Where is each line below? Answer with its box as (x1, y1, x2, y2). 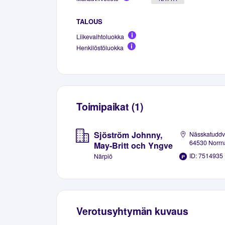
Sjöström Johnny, (93, 129, 163, 141)
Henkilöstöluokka (76, 43, 124, 52)
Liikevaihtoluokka (76, 32, 124, 41)
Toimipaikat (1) (76, 99, 144, 114)
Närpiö (93, 152, 113, 161)
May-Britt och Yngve (93, 140, 173, 152)
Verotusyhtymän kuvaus (76, 203, 188, 218)
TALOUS (76, 16, 102, 26)
